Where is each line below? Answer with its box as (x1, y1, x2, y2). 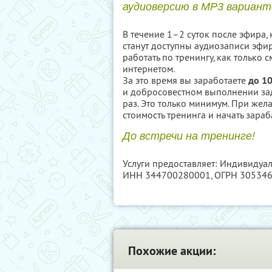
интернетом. (123, 63, 175, 75)
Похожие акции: (128, 243, 216, 259)
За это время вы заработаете (123, 74, 248, 86)
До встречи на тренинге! (123, 130, 255, 142)
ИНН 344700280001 (123, 169, 211, 181)
